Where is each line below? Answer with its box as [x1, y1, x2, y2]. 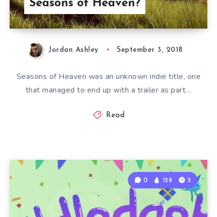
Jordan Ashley [48, 46, 99, 54]
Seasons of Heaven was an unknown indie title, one [16, 71, 201, 82]
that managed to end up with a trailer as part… [25, 84, 191, 95]
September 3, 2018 [117, 46, 183, 54]
